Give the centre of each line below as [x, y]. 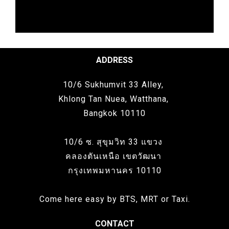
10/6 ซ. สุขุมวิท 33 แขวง [114, 142]
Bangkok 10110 [114, 113]
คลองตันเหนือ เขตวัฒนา [114, 156]
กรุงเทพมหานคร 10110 [114, 170]
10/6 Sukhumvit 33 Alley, [114, 85]
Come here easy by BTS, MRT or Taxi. [114, 199]
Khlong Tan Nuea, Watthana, [114, 99]
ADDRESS [114, 60]
